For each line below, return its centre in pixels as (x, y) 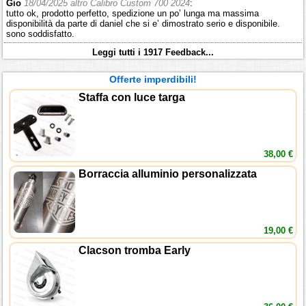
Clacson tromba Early (135, 251)
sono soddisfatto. (41, 34)
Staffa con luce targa (132, 98)
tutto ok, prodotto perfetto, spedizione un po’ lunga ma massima (133, 14)
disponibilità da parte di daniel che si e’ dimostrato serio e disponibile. (143, 24)
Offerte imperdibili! (153, 80)
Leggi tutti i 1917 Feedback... (153, 53)
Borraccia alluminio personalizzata (168, 174)
